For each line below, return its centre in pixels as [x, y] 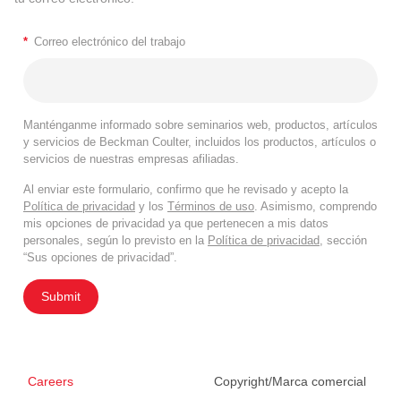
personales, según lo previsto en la [115, 241]
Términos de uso [211, 207]
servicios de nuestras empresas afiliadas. [131, 159]
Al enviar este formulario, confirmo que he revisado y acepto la [186, 190]
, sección [343, 241]
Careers [51, 382]
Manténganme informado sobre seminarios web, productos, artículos [200, 125]
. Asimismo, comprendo [316, 207]
